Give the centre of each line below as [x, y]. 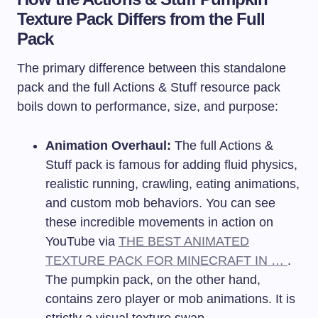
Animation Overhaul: [108, 145]
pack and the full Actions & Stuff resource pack [149, 87]
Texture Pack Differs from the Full [141, 18]
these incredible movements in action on [159, 222]
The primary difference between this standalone [152, 68]
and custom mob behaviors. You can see [160, 203]
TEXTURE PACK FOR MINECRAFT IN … [166, 260]
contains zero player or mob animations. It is [170, 298]
